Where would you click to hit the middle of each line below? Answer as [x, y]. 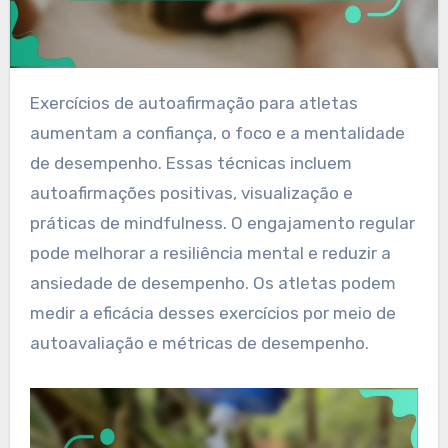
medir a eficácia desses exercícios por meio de [212, 312]
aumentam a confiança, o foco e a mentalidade [217, 132]
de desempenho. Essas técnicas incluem [190, 162]
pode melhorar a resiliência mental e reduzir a [210, 252]
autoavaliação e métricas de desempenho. [199, 342]
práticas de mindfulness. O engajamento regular [222, 222]
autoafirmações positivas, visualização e [191, 192]
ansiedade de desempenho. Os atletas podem [212, 282]
